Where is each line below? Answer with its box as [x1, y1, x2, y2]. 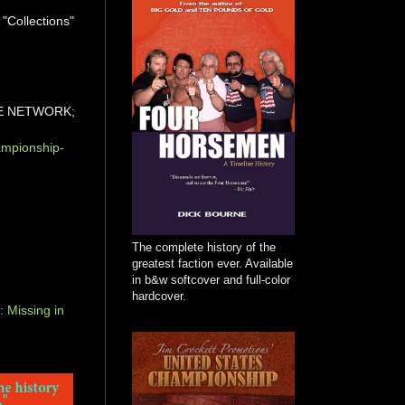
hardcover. [132, 288, 186, 303]
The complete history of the [132, 240, 276, 254]
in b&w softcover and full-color [132, 272, 290, 287]
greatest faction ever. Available [132, 256, 293, 270]
